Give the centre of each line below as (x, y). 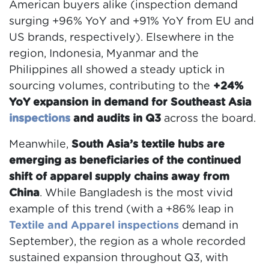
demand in (209, 226)
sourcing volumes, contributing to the (110, 87)
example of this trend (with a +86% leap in (121, 210)
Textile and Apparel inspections (94, 226)
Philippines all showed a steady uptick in (117, 71)
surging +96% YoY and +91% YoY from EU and (131, 22)
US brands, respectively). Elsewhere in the (122, 38)
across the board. (208, 119)
